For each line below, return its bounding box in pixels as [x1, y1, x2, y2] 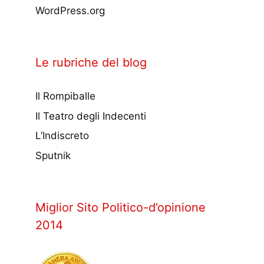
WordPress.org [35, 5, 105, 17]
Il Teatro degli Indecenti [35, 110, 146, 122]
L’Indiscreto [35, 130, 89, 142]
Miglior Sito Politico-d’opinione [35, 200, 206, 214]
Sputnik [35, 149, 71, 161]
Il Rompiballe [35, 90, 95, 103]
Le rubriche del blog [35, 55, 147, 70]
